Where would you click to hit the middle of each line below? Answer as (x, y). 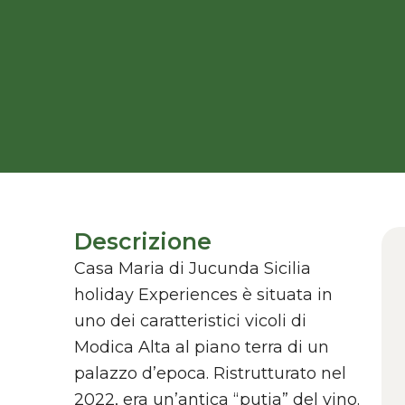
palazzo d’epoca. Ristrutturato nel (210, 374)
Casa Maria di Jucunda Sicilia (193, 269)
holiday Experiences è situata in (203, 295)
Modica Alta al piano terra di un (202, 348)
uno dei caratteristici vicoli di (190, 321)
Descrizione (143, 242)
